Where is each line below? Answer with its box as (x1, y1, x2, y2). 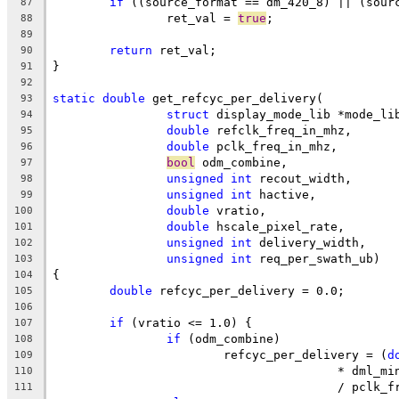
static (53, 91, 95, 105)
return (110, 43, 152, 57)
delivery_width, (252, 235, 366, 249)
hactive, (252, 187, 316, 201)
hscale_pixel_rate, (209, 219, 345, 233)
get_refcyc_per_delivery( (145, 91, 323, 105)
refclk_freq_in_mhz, (209, 123, 352, 137)
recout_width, (252, 171, 352, 185)
